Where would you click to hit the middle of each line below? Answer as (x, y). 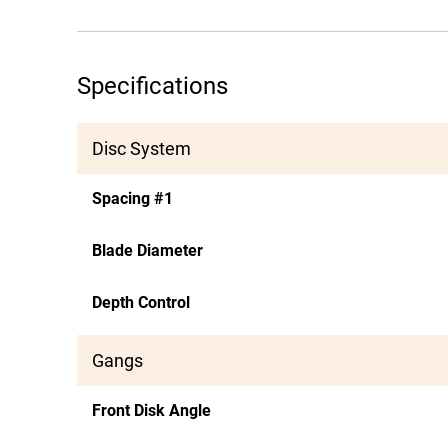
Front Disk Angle (151, 410)
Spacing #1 (132, 198)
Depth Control (141, 302)
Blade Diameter (147, 250)
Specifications (152, 86)
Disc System (141, 148)
